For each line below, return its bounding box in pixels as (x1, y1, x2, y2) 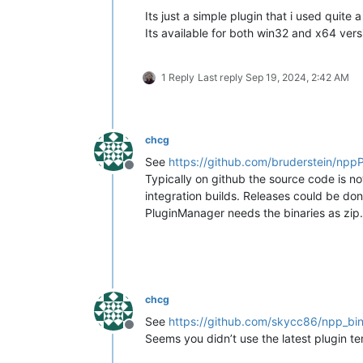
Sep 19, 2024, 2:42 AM (246, 70, 349, 83)
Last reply (198, 70, 246, 83)
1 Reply (161, 70, 194, 83)
